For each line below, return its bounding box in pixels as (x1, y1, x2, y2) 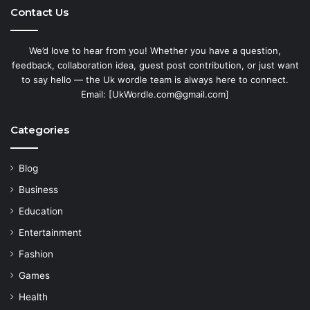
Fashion (19, 248, 53, 260)
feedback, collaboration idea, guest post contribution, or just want (11, 60, 299, 71)
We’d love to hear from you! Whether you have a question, (29, 45, 281, 57)
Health (19, 291, 48, 303)
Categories (10, 123, 69, 137)
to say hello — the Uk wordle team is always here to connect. (21, 74, 289, 86)
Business (19, 184, 58, 196)
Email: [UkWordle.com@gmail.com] (81, 89, 229, 100)
